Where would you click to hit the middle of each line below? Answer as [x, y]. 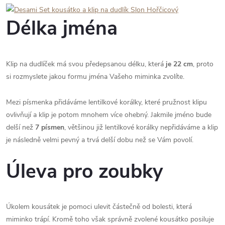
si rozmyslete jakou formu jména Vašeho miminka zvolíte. [96, 76]
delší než [21, 127]
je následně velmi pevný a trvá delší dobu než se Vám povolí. [101, 140]
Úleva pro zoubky [85, 171]
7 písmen [50, 127]
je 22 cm [178, 64]
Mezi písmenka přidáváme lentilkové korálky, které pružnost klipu [106, 102]
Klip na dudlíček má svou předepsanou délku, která [85, 64]
